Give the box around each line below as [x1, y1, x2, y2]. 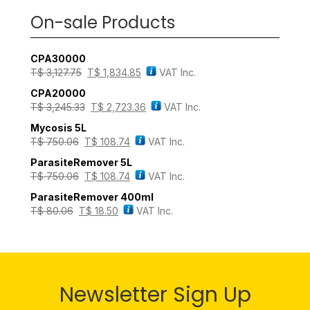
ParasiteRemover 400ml [30, 191, 154, 203]
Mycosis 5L [30, 122, 86, 134]
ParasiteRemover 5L [30, 156, 132, 169]
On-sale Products [30, 11, 175, 35]
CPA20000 [30, 87, 86, 100]
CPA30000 [30, 53, 86, 65]
